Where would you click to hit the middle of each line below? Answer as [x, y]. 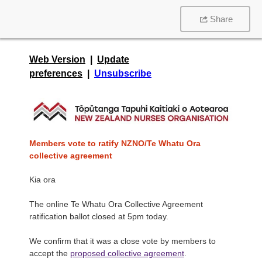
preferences [56, 73]
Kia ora [42, 180]
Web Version [57, 59]
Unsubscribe [123, 73]
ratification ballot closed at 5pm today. [99, 216]
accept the [50, 253]
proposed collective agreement [127, 253]
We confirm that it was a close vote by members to [123, 241]
